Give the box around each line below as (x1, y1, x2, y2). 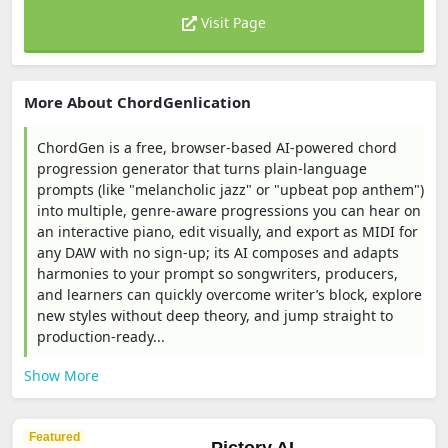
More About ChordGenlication (24, 92, 251, 112)
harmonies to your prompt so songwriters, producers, (37, 264, 398, 283)
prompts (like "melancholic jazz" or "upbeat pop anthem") (37, 180, 424, 199)
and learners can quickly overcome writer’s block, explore (37, 285, 422, 304)
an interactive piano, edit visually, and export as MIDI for (37, 222, 418, 241)
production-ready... (37, 327, 165, 346)
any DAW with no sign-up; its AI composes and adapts (37, 243, 399, 262)
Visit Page (197, 13, 266, 32)
